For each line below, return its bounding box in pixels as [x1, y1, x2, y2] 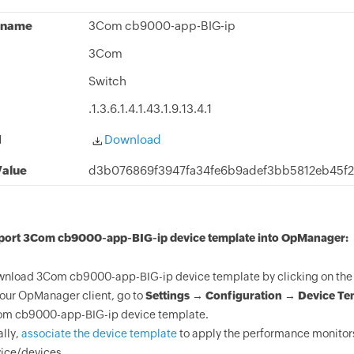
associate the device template [21, 327, 177, 340]
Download [101, 133, 161, 146]
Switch [88, 74, 126, 88]
